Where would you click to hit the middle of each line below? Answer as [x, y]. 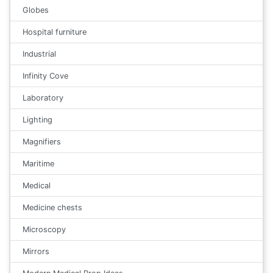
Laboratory [43, 97]
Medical [37, 185]
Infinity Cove [45, 76]
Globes [36, 10]
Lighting [37, 119]
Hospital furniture [55, 32]
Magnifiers [42, 141]
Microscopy [44, 229]
